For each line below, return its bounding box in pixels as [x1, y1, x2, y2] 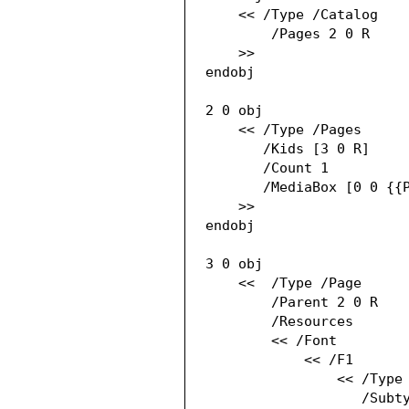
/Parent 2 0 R [205, 294, 272, 311]
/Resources [205, 313, 272, 330]
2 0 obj [205, 102, 264, 120]
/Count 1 [205, 160, 264, 177]
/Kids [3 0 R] [205, 141, 264, 158]
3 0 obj [205, 256, 264, 273]
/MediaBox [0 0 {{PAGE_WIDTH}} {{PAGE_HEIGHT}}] [205, 179, 264, 196]
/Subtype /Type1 [205, 390, 362, 407]
